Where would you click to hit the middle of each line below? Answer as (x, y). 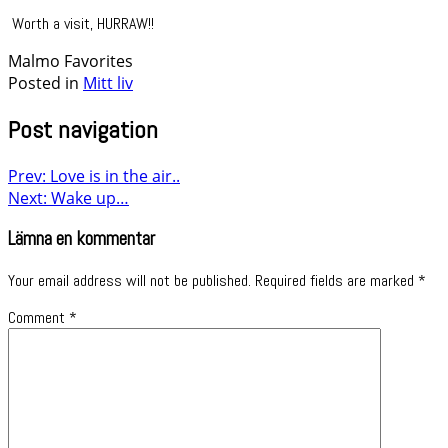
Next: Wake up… (68, 197)
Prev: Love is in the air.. (94, 175)
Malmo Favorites (70, 60)
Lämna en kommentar (81, 239)
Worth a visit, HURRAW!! (81, 23)
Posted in (45, 82)
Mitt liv (108, 82)
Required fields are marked (336, 281)
